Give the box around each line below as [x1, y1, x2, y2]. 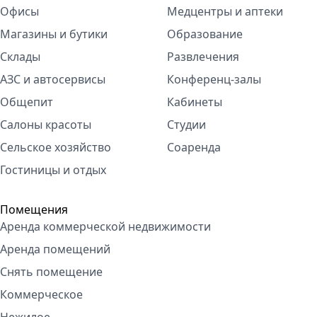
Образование [167, 26, 243, 42]
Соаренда [167, 139, 221, 155]
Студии [167, 117, 206, 132]
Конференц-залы [167, 71, 261, 87]
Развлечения [167, 49, 239, 64]
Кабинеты [167, 94, 222, 110]
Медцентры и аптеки [167, 4, 283, 19]
